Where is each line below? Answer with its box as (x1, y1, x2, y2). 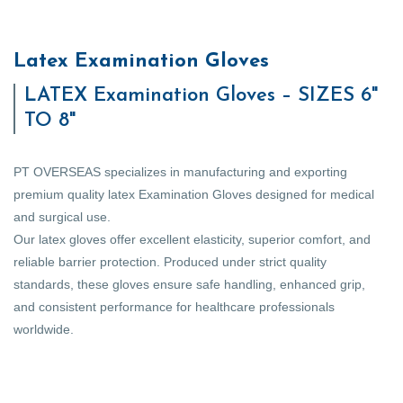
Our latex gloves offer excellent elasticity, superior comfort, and (13, 231, 371, 246)
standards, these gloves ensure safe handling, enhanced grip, (13, 276, 365, 291)
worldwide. (13, 321, 74, 336)
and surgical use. (13, 209, 111, 224)
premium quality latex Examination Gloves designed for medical (13, 186, 374, 201)
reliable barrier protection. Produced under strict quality (13, 254, 327, 269)
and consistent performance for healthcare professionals (13, 299, 335, 314)
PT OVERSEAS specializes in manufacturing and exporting (13, 164, 347, 179)
